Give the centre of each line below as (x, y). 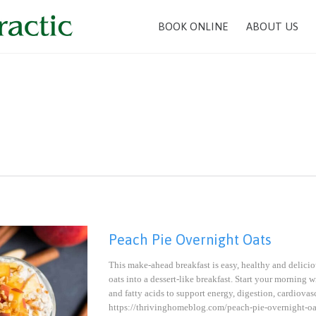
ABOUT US (272, 26)
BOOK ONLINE (193, 26)
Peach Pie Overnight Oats (190, 240)
